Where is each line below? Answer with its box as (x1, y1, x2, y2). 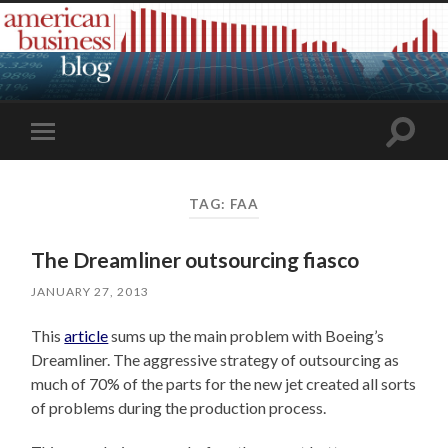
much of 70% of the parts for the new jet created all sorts (31, 374, 417, 394)
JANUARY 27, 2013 (31, 284, 150, 300)
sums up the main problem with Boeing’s (108, 326, 385, 346)
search (399, 144, 445, 164)
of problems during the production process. (31, 398, 327, 418)
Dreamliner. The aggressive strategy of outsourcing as (31, 350, 400, 370)
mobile (46, 153, 95, 172)
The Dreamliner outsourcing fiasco (31, 247, 360, 273)
